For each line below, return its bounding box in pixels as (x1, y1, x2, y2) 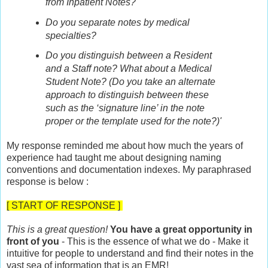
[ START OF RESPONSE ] (7, 200, 123, 211)
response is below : (7, 176, 91, 187)
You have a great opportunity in (108, 224, 252, 235)
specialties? (45, 30, 96, 41)
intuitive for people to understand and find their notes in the (7, 248, 254, 259)
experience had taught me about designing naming (7, 153, 221, 163)
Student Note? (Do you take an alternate (45, 77, 215, 87)
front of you (7, 236, 59, 247)
